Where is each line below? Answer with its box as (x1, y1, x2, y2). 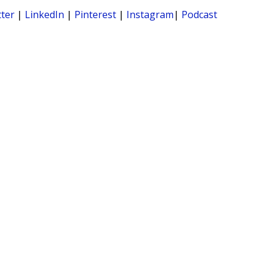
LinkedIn (25, 8, 65, 21)
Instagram (126, 8, 174, 21)
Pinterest (74, 8, 117, 21)
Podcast (181, 8, 218, 21)
